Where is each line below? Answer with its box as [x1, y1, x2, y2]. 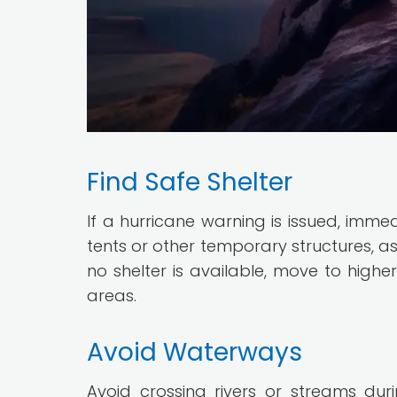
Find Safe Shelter [87, 164, 292, 199]
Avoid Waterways [87, 334, 302, 370]
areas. [87, 284, 136, 307]
